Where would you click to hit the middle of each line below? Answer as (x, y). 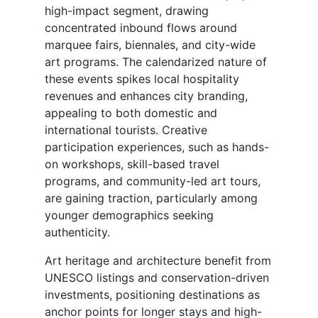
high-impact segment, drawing (127, 11)
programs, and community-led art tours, (153, 181)
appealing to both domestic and (131, 113)
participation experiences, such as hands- (157, 147)
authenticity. (77, 232)
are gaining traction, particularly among (151, 198)
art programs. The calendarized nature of (156, 62)
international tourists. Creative (126, 130)
